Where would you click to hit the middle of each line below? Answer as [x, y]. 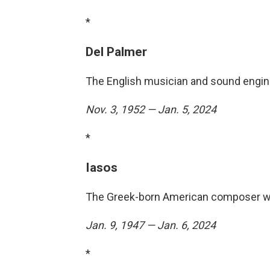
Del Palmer [116, 52]
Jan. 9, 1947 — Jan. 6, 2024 [151, 225]
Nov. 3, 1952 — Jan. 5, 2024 [151, 109]
